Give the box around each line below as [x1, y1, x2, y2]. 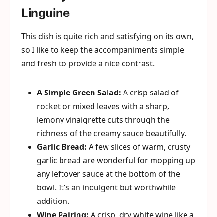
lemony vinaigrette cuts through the [37, 114, 170, 125]
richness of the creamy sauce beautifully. [37, 128, 186, 139]
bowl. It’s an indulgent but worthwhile [37, 182, 176, 193]
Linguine [21, 6, 70, 20]
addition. [37, 196, 69, 206]
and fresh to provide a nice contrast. [21, 58, 155, 69]
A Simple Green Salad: [37, 87, 121, 98]
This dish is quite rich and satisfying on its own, [21, 31, 194, 42]
